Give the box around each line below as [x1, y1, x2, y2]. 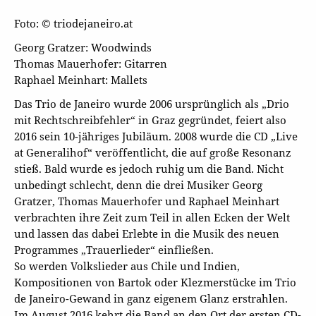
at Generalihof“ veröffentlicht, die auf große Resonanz [13, 145, 291, 161]
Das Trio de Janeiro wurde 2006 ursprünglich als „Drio [13, 96, 289, 112]
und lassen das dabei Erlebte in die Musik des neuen [13, 226, 279, 242]
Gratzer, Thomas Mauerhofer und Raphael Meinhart [13, 193, 279, 209]
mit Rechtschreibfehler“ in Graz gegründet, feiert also [13, 112, 286, 128]
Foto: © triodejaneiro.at [13, 15, 133, 31]
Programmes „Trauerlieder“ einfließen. [13, 242, 214, 258]
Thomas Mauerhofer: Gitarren [13, 55, 167, 71]
